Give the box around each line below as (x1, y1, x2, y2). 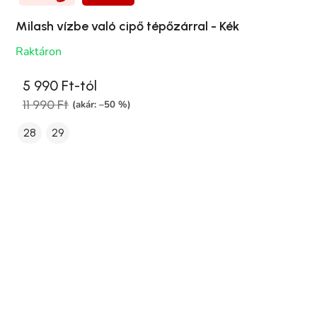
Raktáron (16, 43, 62, 59)
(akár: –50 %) (72, 98, 131, 112)
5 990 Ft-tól (23, 76, 97, 94)
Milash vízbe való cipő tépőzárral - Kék (16, 18, 239, 34)
